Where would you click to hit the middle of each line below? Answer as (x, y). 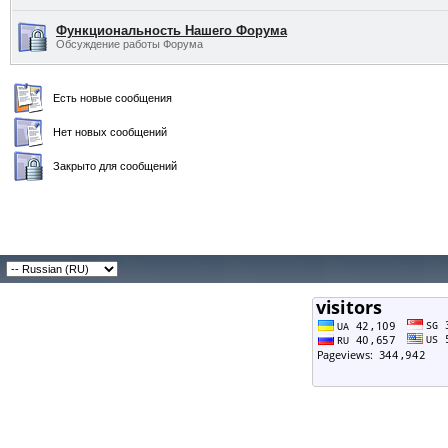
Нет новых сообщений (107, 132)
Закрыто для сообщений (112, 166)
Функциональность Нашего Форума (171, 30)
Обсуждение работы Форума (129, 44)
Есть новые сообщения (109, 98)
